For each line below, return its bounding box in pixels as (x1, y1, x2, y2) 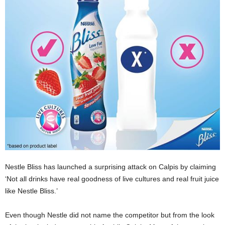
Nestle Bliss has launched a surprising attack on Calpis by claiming (5, 163, 218, 171)
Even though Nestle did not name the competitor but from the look (5, 211, 214, 219)
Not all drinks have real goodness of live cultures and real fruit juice (7, 175, 219, 183)
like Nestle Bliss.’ (5, 187, 58, 195)
